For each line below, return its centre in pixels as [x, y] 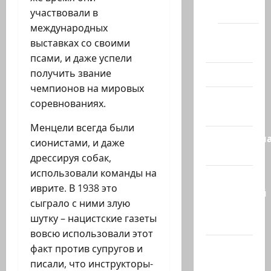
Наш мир [229, 247]
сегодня [225, 114]
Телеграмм [233, 208]
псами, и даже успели [81, 58]
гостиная [229, 153]
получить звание [71, 73]
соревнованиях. [68, 104]
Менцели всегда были [82, 128]
